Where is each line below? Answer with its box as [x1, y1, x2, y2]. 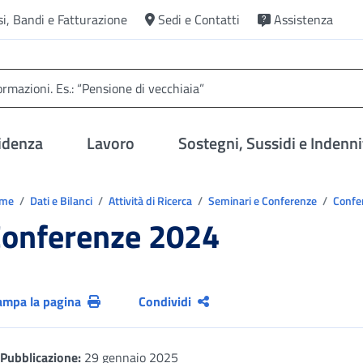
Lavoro [87, 130, 135, 156]
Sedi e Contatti [158, 10, 240, 29]
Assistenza [274, 10, 333, 29]
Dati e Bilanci [30, 192, 95, 209]
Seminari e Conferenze [208, 192, 319, 209]
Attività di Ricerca [109, 192, 194, 209]
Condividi [139, 292, 192, 311]
